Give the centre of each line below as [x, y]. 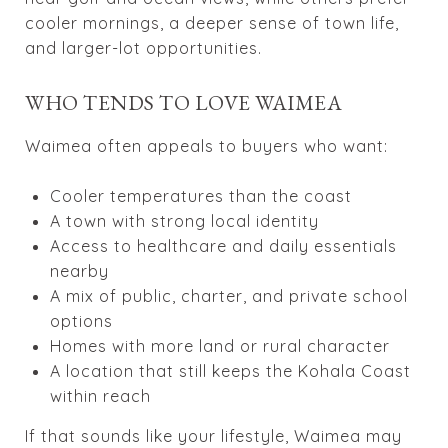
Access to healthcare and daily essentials [223, 245]
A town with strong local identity [184, 220]
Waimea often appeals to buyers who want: [206, 145]
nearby [79, 270]
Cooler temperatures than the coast [200, 195]
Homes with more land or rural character [219, 345]
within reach [100, 395]
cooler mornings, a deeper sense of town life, [212, 22]
